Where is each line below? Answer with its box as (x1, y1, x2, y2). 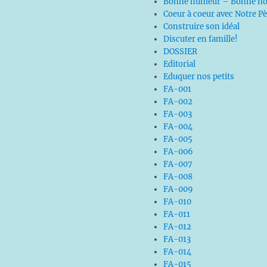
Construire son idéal (163, 21, 240, 32)
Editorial (163, 59, 195, 69)
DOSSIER (163, 46, 197, 57)
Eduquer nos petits (163, 72, 234, 82)
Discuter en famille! (163, 34, 238, 44)
